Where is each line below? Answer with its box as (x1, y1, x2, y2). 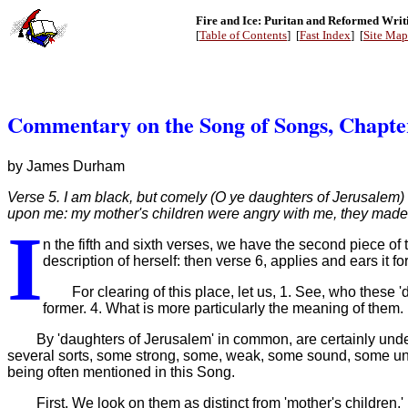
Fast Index (300, 28, 351, 42)
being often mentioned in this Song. (7, 363, 235, 380)
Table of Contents (199, 28, 287, 42)
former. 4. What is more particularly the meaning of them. (43, 300, 403, 316)
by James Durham (7, 158, 125, 174)
